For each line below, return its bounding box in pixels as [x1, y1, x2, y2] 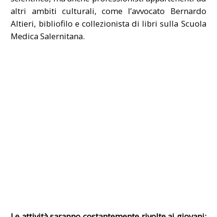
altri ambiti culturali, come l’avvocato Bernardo [11, 5, 206, 16]
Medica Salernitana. [11, 30, 85, 42]
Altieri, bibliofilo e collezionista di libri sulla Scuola [11, 17, 206, 29]
